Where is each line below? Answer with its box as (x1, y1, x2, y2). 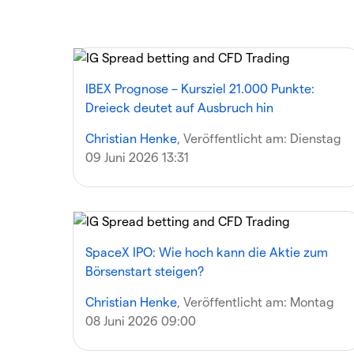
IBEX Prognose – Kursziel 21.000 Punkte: (85, 81, 314, 96)
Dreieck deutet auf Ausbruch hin (85, 100, 273, 115)
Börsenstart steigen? (85, 263, 204, 278)
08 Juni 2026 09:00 (85, 313, 196, 328)
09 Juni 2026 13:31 (85, 149, 189, 164)
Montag (290, 294, 334, 309)
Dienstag (290, 130, 341, 145)
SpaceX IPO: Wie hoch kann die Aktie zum (85, 244, 328, 259)
